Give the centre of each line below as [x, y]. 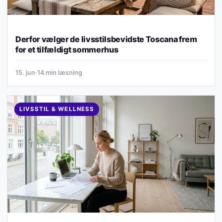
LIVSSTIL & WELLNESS [57, 109]
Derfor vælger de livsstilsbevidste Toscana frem [106, 39]
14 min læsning [60, 73]
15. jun [25, 73]
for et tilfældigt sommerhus [67, 50]
